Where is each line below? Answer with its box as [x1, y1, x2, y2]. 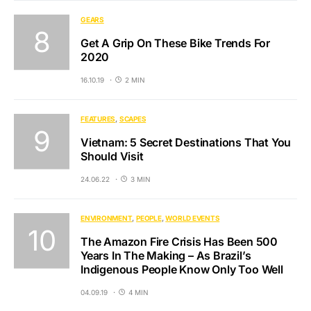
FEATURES [81, 114, 115, 123]
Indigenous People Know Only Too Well [81, 262, 283, 276]
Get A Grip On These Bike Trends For [81, 35, 270, 50]
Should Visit [81, 149, 144, 163]
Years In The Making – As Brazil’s [81, 248, 251, 262]
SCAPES [119, 114, 146, 123]
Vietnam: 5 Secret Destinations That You [81, 135, 292, 149]
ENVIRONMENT [81, 213, 133, 222]
